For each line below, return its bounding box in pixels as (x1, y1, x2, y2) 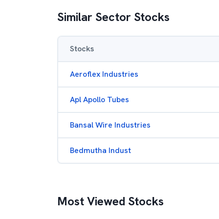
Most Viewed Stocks (57, 194, 164, 209)
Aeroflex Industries (70, 69, 138, 79)
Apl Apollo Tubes (70, 94, 129, 105)
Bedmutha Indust (70, 145, 131, 155)
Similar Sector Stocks (57, 9, 170, 24)
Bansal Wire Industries (70, 120, 151, 130)
